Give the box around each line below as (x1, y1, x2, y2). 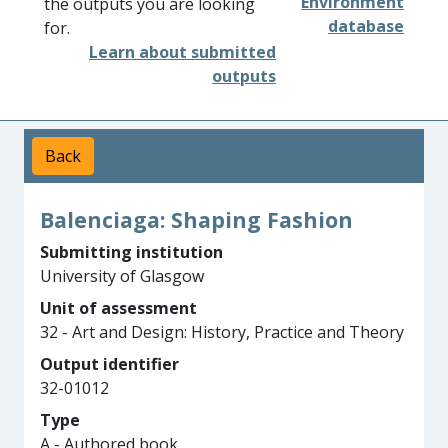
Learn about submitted (89, 41, 276, 63)
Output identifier (40, 353, 179, 375)
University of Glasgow (40, 265, 204, 287)
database (328, 15, 404, 37)
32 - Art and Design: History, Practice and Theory (40, 321, 404, 343)
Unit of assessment (40, 297, 197, 319)
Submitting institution (40, 241, 223, 263)
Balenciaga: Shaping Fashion (40, 205, 353, 234)
